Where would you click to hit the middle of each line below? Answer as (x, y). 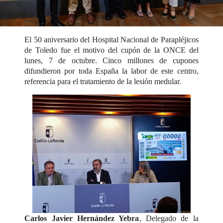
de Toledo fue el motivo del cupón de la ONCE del (111, 50)
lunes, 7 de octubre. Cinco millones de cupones (111, 60)
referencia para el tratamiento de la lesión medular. (103, 81)
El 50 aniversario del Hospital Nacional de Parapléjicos (111, 39)
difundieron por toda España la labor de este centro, (111, 71)
